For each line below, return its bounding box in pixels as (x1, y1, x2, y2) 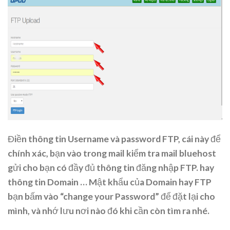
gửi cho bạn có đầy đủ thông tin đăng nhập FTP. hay (8, 162, 214, 173)
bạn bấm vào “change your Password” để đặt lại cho (8, 190, 215, 202)
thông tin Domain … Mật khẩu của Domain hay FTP (8, 176, 212, 187)
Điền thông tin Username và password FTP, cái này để (8, 133, 221, 144)
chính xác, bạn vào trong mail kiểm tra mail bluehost (8, 147, 216, 159)
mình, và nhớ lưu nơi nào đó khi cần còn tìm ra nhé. (8, 205, 209, 216)
